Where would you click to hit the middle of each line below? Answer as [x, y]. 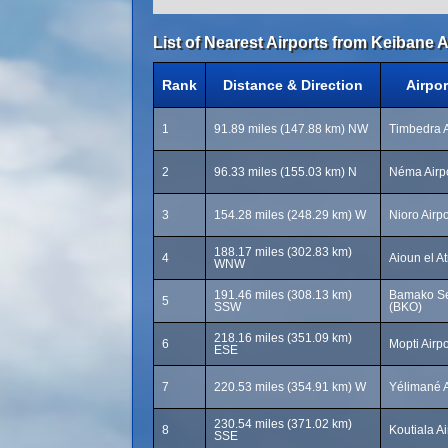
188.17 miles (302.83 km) [283, 252]
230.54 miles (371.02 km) [283, 424]
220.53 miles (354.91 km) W [290, 387]
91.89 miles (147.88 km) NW [291, 129]
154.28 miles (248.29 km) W [290, 215]
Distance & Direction [293, 85]
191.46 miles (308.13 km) [283, 295]
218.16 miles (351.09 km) [283, 338]
